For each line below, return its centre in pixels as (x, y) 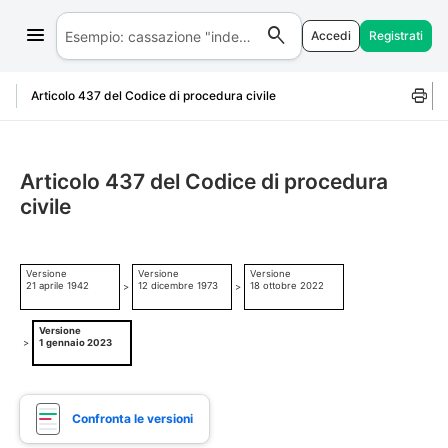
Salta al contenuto (85, 37)
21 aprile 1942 (57, 286)
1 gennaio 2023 (75, 343)
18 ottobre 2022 (287, 286)
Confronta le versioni (132, 419)
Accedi (331, 35)
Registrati (396, 35)
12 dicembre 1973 (178, 286)
